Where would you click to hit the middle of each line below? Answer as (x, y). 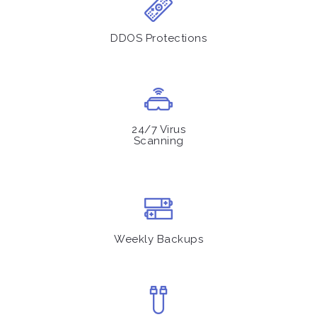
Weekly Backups (158, 239)
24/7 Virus (158, 129)
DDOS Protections (158, 38)
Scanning (158, 141)
